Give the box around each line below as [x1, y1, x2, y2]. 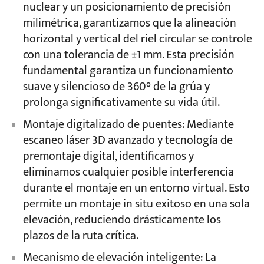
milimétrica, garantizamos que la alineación [22, 13, 236, 33]
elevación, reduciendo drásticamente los [22, 210, 221, 230]
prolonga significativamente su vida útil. [22, 93, 220, 113]
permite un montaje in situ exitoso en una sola [22, 194, 250, 214]
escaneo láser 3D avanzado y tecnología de [22, 130, 233, 150]
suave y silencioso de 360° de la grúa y [22, 77, 210, 97]
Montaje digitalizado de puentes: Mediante [22, 114, 234, 134]
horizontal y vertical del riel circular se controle [22, 29, 252, 49]
